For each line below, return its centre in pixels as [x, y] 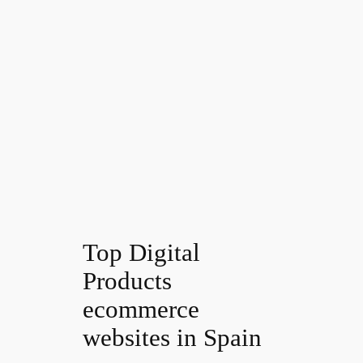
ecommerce [141, 309]
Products [128, 280]
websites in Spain [173, 337]
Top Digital [142, 252]
